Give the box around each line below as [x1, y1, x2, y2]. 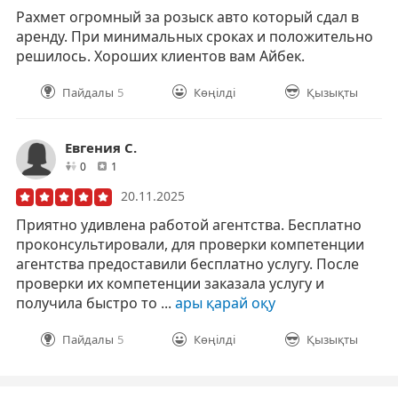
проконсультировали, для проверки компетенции [16, 234, 364, 254]
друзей [85, 157, 122, 173]
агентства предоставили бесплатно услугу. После [16, 253, 359, 274]
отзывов [116, 157, 160, 173]
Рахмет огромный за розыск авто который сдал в [16, 6, 359, 27]
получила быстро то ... [16, 292, 175, 313]
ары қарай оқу [175, 292, 275, 313]
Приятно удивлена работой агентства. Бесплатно [16, 214, 362, 235]
